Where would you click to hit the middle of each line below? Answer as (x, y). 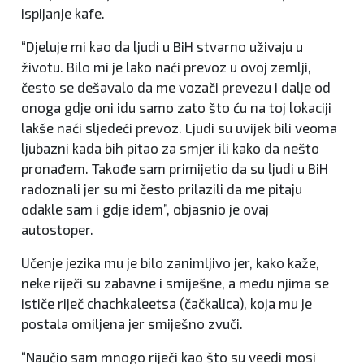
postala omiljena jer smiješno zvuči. (132, 324)
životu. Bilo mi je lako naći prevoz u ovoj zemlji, (166, 67)
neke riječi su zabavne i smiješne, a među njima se (175, 283)
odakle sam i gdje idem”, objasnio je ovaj (145, 209)
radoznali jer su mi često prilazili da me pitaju (162, 189)
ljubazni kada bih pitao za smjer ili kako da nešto (170, 148)
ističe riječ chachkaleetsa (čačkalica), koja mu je (167, 303)
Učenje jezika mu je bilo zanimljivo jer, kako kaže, (170, 263)
